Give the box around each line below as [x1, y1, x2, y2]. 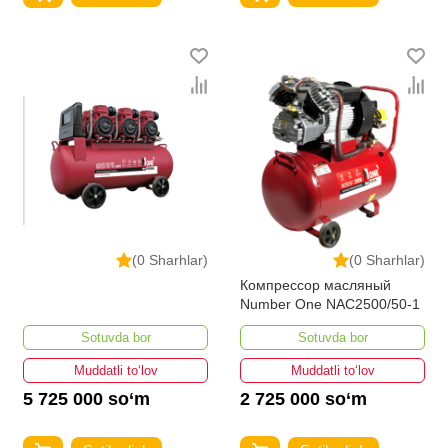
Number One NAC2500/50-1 [240, 296, 420, 313]
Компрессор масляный [240, 277, 391, 294]
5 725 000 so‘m [23, 389, 150, 410]
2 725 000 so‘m [240, 389, 367, 410]
